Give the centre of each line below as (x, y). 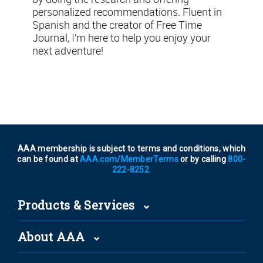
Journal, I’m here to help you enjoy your (122, 38)
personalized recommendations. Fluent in (127, 12)
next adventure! (68, 50)
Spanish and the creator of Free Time (117, 25)
